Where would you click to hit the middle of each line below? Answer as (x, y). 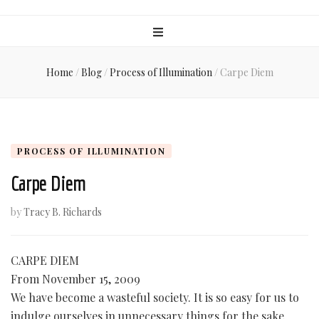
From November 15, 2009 (75, 278)
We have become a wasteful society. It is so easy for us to (155, 297)
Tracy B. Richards (63, 211)
